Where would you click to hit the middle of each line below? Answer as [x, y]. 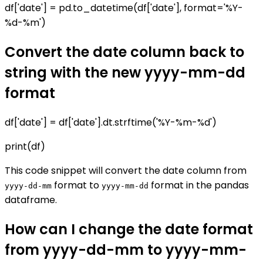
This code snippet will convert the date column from [126, 171]
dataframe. [31, 200]
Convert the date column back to [124, 52]
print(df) [25, 147]
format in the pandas [199, 186]
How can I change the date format [129, 229]
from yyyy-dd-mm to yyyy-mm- [126, 249]
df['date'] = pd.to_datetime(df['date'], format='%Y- [124, 8]
